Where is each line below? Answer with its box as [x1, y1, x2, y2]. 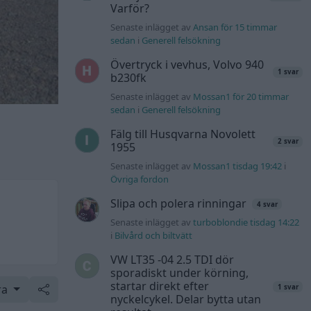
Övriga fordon [110, 173, 169, 186]
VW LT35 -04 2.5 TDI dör [110, 252, 235, 268]
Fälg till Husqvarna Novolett [110, 126, 256, 142]
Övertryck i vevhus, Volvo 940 [110, 57, 264, 73]
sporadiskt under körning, [110, 265, 249, 281]
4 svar [256, 199, 278, 209]
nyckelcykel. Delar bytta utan [110, 292, 262, 308]
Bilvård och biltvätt [115, 229, 193, 242]
